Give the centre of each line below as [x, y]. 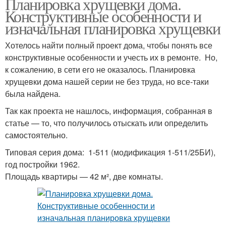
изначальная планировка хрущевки [113, 28]
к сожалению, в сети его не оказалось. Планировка [100, 69]
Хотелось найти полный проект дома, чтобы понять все [109, 45]
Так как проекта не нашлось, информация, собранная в [109, 111]
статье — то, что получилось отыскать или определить [106, 123]
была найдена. [33, 94]
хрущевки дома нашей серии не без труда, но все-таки [107, 81]
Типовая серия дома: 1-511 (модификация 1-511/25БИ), [110, 152]
